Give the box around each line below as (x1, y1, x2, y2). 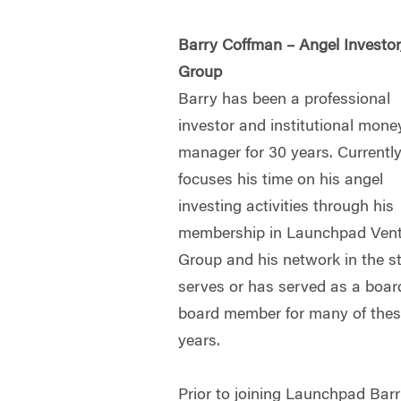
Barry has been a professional (178, 91, 391, 108)
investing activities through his (178, 199, 395, 216)
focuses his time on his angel (178, 172, 384, 189)
